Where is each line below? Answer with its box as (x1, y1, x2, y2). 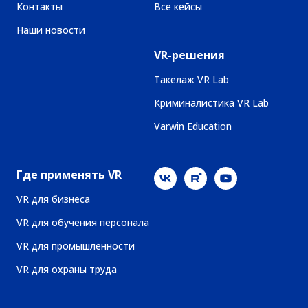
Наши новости (16, 23, 85, 37)
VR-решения (154, 47, 225, 63)
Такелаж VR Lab (154, 73, 229, 87)
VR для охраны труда (16, 263, 117, 276)
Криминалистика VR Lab (154, 96, 269, 110)
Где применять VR (16, 167, 122, 183)
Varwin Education (154, 120, 232, 133)
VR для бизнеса (16, 192, 90, 206)
